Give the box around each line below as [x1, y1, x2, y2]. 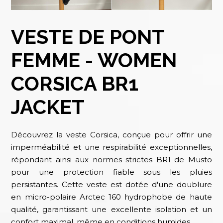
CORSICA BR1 [11, 71, 139, 95]
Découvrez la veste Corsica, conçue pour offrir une [11, 129, 212, 139]
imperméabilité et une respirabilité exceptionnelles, [11, 142, 212, 152]
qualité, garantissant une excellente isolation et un [11, 204, 212, 214]
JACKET [11, 95, 85, 118]
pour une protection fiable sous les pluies [11, 167, 212, 177]
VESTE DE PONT [11, 24, 165, 48]
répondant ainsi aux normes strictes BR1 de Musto [11, 154, 212, 164]
